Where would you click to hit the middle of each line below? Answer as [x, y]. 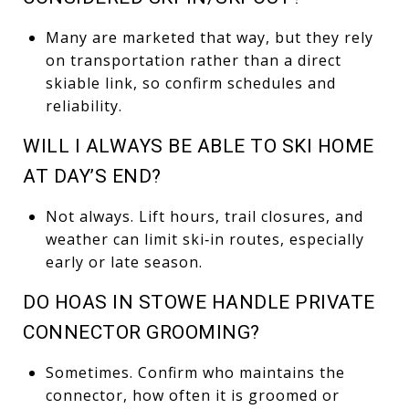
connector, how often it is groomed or [192, 395]
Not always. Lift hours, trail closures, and [204, 216]
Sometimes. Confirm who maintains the [195, 372]
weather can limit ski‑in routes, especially [204, 239]
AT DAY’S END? [92, 176]
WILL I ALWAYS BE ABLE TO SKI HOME [199, 146]
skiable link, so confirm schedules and [190, 83]
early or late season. [124, 262]
